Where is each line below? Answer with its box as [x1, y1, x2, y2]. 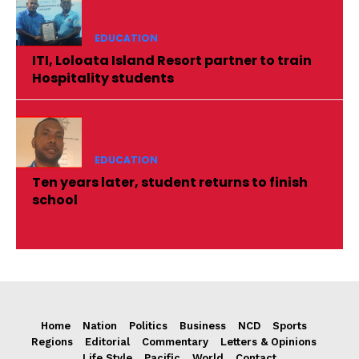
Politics [128, 319, 167, 332]
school [32, 190, 78, 209]
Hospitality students [32, 68, 174, 87]
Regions [30, 335, 73, 348]
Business [179, 319, 226, 332]
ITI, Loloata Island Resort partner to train [32, 50, 312, 70]
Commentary [141, 335, 208, 348]
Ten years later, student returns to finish [32, 172, 308, 192]
